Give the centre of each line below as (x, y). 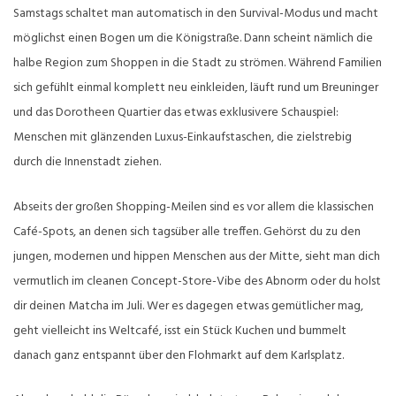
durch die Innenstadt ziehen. (87, 163)
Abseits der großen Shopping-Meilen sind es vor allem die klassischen (194, 207)
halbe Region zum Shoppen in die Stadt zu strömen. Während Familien (198, 64)
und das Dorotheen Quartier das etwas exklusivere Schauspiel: (176, 113)
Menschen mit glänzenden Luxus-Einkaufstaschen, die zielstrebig (183, 138)
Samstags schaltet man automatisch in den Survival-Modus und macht (196, 14)
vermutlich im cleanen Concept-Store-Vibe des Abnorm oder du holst (197, 281)
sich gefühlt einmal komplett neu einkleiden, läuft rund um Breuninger (196, 88)
